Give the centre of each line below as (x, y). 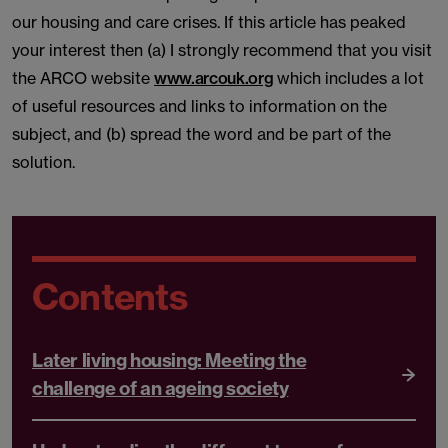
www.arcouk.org (214, 78)
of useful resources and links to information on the (199, 106)
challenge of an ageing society (160, 388)
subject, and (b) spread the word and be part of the (201, 134)
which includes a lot (349, 78)
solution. (43, 162)
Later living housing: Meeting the (169, 360)
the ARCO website (83, 78)
